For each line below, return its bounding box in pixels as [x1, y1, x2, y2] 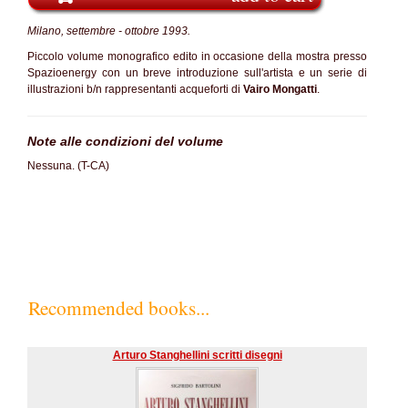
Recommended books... [28, 294, 209, 321]
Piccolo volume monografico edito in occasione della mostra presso [27, 50, 367, 63]
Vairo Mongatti [240, 83, 317, 96]
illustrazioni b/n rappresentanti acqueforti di [27, 83, 240, 96]
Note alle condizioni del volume [27, 134, 223, 148]
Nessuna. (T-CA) [27, 159, 109, 172]
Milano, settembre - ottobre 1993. [27, 25, 190, 37]
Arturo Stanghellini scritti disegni [112, 349, 282, 362]
